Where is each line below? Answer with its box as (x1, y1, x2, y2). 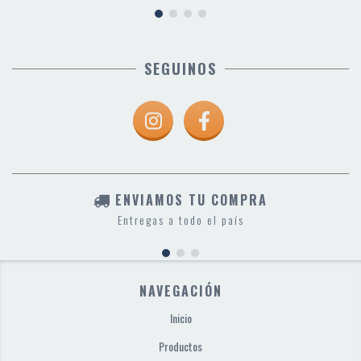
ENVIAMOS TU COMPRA (115, 190, 268, 210)
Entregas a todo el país (117, 211, 244, 229)
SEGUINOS (144, 58, 217, 80)
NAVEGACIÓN (139, 281, 222, 301)
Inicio (169, 309, 192, 327)
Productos (159, 338, 202, 355)
